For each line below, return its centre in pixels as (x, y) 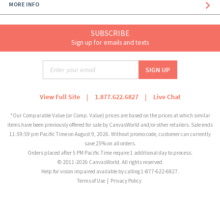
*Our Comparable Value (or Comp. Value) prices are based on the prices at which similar (110, 116)
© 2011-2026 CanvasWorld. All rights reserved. (110, 162)
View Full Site (60, 97)
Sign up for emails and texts (110, 42)
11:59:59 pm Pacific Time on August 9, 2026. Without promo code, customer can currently (110, 134)
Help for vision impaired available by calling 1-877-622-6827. (110, 172)
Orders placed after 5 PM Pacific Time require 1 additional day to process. (110, 153)
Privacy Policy (126, 181)
